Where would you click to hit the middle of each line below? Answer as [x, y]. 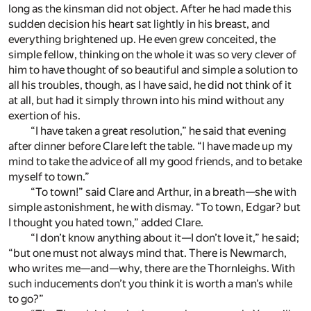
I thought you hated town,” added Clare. [106, 223]
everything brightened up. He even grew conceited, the [142, 40]
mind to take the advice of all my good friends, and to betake [155, 162]
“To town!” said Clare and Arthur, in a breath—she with [163, 192]
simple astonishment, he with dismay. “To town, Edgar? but [154, 208]
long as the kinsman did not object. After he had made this [150, 9]
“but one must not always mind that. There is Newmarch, [148, 253]
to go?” [26, 299]
